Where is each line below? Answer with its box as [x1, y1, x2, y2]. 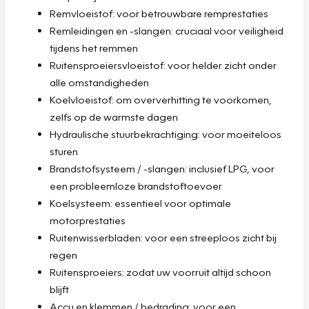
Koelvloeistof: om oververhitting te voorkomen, [50, 92, 272, 106]
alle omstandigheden [50, 75, 149, 88]
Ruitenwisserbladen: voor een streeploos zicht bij [50, 230, 277, 243]
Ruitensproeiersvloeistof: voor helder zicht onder [50, 58, 277, 71]
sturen [50, 144, 78, 157]
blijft [50, 282, 69, 295]
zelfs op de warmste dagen [50, 110, 178, 123]
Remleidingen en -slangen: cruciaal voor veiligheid [50, 23, 283, 37]
